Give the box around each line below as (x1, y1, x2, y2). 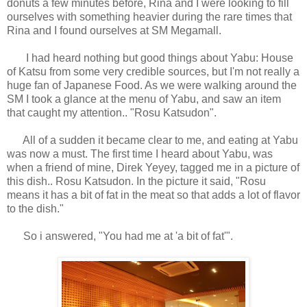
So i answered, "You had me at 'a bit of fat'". (7, 230, 236, 243)
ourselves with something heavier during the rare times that (7, 11, 292, 23)
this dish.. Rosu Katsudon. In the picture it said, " (7, 175, 240, 188)
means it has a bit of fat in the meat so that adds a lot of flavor (7, 189, 300, 201)
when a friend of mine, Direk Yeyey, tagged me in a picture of (7, 162, 299, 174)
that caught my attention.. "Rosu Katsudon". (7, 107, 219, 119)
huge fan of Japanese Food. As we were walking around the (7, 79, 297, 92)
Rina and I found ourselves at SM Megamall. (7, 25, 224, 37)
